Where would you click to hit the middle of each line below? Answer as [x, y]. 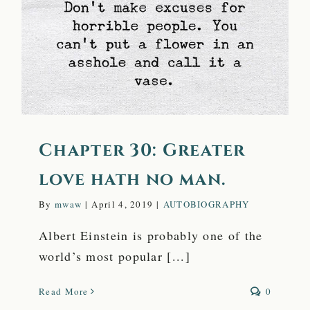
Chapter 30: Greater [142, 151]
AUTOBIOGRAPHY [206, 204]
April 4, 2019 [122, 204]
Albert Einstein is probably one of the [151, 236]
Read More [64, 292]
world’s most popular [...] [115, 256]
